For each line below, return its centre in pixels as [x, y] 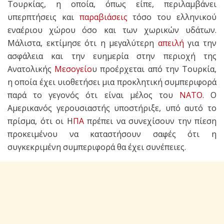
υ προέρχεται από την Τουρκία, [154, 69]
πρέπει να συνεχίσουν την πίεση [150, 121]
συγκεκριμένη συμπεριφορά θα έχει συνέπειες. [97, 147]
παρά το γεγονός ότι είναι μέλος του [93, 95]
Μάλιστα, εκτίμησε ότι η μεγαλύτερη [83, 43]
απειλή [171, 43]
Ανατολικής [31, 69]
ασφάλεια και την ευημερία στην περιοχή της [112, 56]
